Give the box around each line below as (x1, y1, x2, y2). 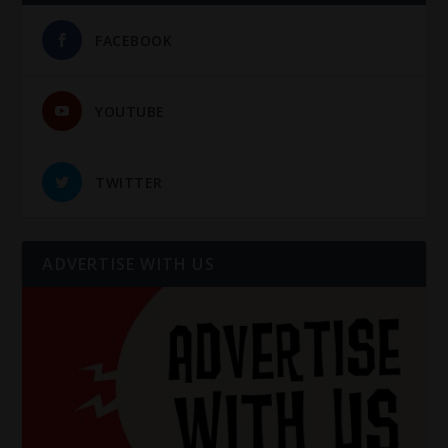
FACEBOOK (95, 31, 173, 51)
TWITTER (95, 173, 163, 193)
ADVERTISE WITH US (42, 253, 215, 276)
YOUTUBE (95, 102, 165, 122)
